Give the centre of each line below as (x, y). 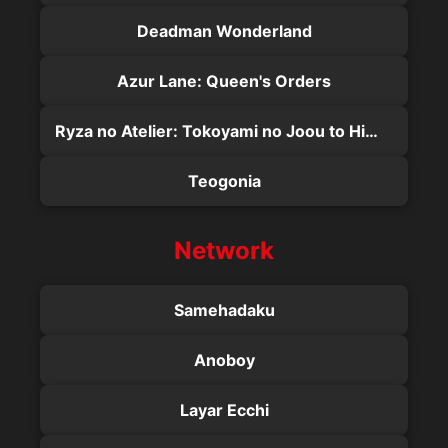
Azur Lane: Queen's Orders (224, 81)
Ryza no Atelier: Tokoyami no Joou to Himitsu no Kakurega (372, 131)
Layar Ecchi (224, 410)
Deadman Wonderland (224, 31)
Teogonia (224, 181)
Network (224, 251)
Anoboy (224, 360)
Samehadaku (224, 310)
